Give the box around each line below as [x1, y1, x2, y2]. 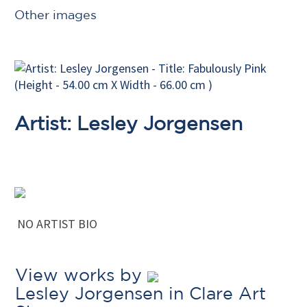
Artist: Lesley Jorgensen [14, 112, 243, 134]
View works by [15, 265, 147, 284]
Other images [14, 8, 97, 21]
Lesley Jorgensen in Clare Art [15, 284, 266, 303]
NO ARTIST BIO [14, 216, 97, 232]
